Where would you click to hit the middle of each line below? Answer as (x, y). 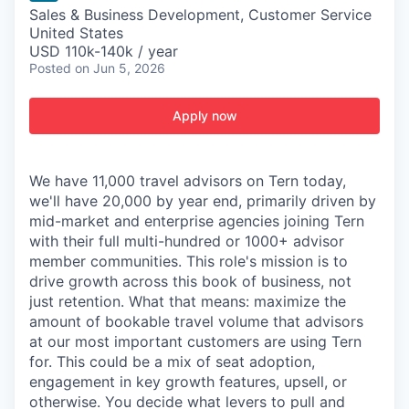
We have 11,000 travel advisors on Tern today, (188, 181)
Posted (50, 68)
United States (76, 33)
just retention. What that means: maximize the (188, 301)
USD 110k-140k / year (104, 51)
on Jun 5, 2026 (120, 68)
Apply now (204, 115)
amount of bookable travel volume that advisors (196, 321)
